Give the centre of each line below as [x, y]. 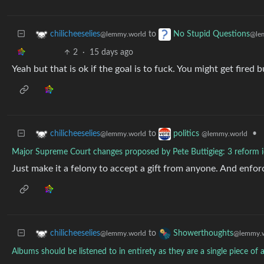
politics [187, 134]
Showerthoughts [203, 234]
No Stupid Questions [212, 34]
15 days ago [112, 52]
